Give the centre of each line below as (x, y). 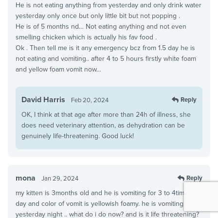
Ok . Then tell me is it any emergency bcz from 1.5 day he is (105, 48)
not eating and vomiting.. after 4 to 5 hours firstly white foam (106, 58)
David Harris (43, 100)
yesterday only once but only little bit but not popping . (98, 16)
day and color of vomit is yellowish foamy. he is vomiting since (109, 203)
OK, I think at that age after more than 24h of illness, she (106, 114)
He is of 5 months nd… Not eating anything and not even (101, 26)
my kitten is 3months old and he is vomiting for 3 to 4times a (106, 193)
